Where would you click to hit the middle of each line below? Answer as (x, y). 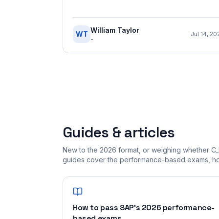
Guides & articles (119, 132)
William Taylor (115, 30)
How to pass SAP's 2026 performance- (144, 208)
